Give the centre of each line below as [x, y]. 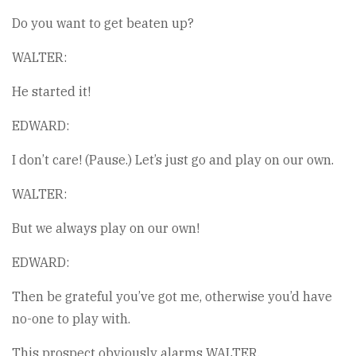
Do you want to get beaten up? [103, 23]
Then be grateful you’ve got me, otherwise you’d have [172, 296]
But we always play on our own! [106, 228]
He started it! [51, 91]
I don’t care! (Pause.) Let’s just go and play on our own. [173, 160]
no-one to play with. [71, 319]
